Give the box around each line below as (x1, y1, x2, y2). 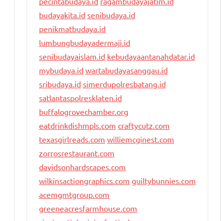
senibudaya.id (87, 10, 135, 20)
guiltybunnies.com (132, 176, 196, 186)
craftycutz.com (118, 120, 170, 131)
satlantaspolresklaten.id (39, 93, 122, 103)
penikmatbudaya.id (39, 24, 106, 34)
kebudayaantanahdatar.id (107, 51, 195, 62)
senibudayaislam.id (39, 51, 105, 62)
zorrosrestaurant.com (39, 148, 114, 158)
